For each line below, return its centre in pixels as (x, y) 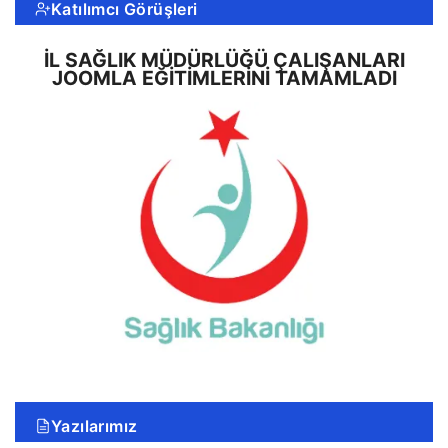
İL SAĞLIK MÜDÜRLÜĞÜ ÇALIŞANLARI (224, 59)
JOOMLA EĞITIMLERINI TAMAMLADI (224, 77)
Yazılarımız (94, 426)
